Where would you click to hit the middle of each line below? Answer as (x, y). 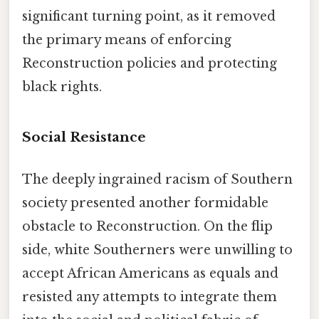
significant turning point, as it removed (149, 16)
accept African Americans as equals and (150, 273)
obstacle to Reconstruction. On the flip (147, 226)
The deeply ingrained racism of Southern (157, 179)
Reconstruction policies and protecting (150, 63)
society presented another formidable (145, 203)
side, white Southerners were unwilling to (157, 250)
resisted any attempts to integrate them (150, 297)
